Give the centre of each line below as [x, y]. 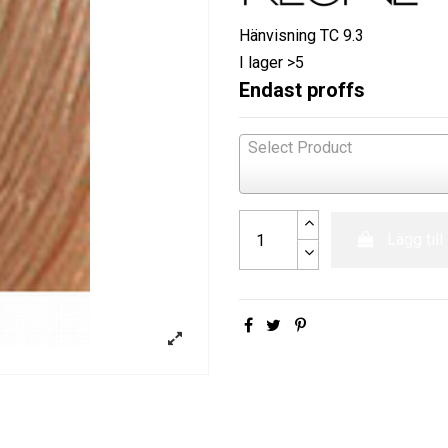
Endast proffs [302, 90]
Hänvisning [277, 36]
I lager [261, 63]
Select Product [300, 148]
